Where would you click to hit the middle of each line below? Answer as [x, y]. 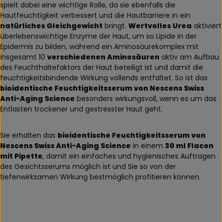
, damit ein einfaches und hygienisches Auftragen [129, 156]
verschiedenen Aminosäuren [103, 57]
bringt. [115, 26]
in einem [148, 145]
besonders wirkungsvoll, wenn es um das [146, 98]
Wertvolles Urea [160, 26]
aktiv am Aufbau [189, 57]
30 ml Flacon [189, 145]
